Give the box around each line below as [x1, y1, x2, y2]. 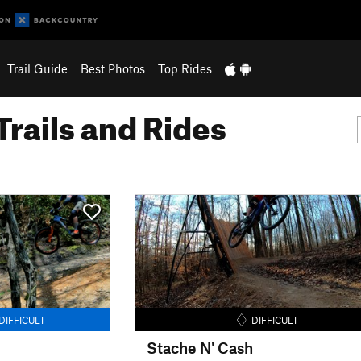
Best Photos [80, 61, 145, 76]
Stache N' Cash [146, 338, 253, 357]
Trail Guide [6, 61, 68, 76]
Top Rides [157, 61, 212, 76]
